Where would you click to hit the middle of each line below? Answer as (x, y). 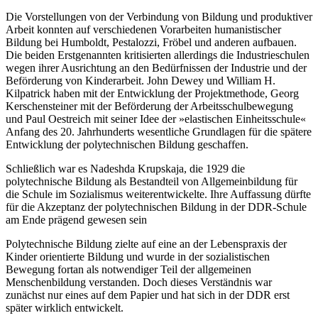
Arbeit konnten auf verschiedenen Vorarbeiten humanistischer (143, 30)
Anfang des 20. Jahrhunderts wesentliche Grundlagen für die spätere (159, 132)
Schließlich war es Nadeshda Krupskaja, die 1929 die (125, 169)
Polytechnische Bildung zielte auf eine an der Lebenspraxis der (146, 244)
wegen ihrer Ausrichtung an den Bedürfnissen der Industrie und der (156, 68)
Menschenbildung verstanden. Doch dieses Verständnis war (139, 283)
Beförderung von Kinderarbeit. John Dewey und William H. (141, 81)
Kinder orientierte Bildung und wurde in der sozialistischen (138, 257)
